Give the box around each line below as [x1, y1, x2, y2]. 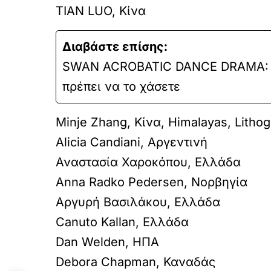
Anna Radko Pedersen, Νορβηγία [56, 175, 247, 189]
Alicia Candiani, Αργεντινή [56, 135, 207, 149]
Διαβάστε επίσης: [62, 39, 168, 54]
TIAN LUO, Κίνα [56, 4, 146, 18]
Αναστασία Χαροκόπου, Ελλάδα [56, 155, 241, 169]
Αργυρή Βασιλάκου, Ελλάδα [56, 195, 220, 209]
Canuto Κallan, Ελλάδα [56, 215, 189, 229]
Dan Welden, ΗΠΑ [56, 235, 159, 249]
